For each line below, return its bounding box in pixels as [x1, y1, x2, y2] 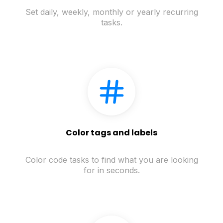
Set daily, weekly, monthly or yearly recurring [25, 7, 198, 17]
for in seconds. [83, 165, 140, 176]
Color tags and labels [66, 127, 157, 139]
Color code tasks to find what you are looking [25, 155, 198, 165]
